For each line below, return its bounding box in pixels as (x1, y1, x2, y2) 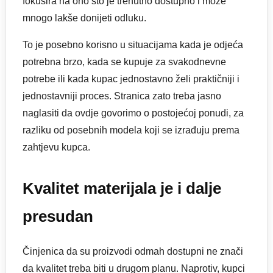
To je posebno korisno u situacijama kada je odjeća (23, 39, 243, 50)
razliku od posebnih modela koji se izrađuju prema (23, 124, 239, 135)
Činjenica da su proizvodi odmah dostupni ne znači (23, 246, 243, 257)
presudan (23, 207, 93, 225)
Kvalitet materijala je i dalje (23, 179, 221, 197)
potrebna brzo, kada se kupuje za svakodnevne (23, 56, 226, 67)
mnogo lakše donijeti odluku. (23, 12, 146, 23)
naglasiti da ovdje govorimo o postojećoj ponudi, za (23, 107, 244, 118)
